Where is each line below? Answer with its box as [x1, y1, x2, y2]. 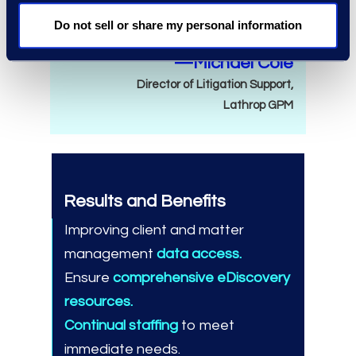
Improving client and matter [64, 222, 244, 238]
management [64, 246, 157, 261]
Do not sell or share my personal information [54, 18, 302, 33]
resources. [64, 293, 133, 309]
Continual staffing [64, 317, 181, 333]
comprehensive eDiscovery [113, 269, 290, 285]
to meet [181, 317, 234, 333]
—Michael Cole [174, 53, 293, 72]
